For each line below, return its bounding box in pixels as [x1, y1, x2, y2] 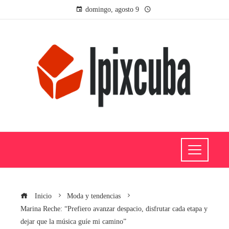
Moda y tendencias [67, 191, 121, 200]
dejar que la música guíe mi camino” [20, 217, 126, 225]
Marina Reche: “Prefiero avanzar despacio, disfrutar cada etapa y [20, 204, 208, 213]
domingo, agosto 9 [85, 6, 139, 13]
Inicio [33, 191, 52, 200]
